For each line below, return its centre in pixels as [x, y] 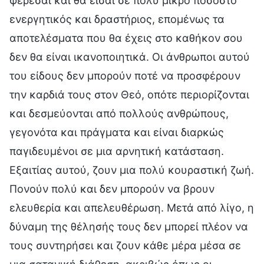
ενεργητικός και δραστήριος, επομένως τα [117, 19]
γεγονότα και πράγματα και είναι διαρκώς [117, 132]
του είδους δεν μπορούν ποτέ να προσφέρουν [125, 75]
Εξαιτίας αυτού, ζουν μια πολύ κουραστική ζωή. [132, 170]
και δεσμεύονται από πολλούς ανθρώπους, [119, 113]
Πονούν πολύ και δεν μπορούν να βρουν [112, 189]
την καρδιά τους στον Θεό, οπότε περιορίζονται [129, 94]
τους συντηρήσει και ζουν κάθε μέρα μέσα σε [125, 245]
